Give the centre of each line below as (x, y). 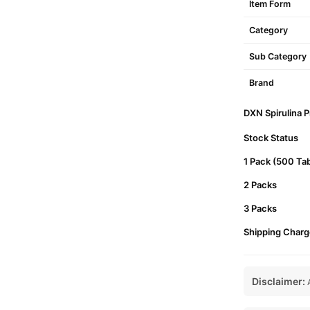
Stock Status (271, 138)
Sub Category (277, 56)
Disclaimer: (278, 281)
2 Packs (260, 185)
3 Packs (260, 208)
